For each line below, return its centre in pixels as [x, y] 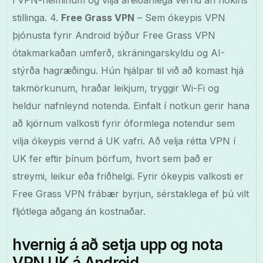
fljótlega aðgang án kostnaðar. [79, 212]
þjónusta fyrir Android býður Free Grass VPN [114, 36]
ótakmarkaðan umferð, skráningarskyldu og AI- [119, 53]
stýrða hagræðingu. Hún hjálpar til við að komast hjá [128, 71]
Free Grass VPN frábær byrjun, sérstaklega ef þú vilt [131, 194]
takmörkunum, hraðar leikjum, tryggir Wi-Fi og [116, 88]
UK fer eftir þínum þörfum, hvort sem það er [113, 159]
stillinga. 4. [37, 18]
